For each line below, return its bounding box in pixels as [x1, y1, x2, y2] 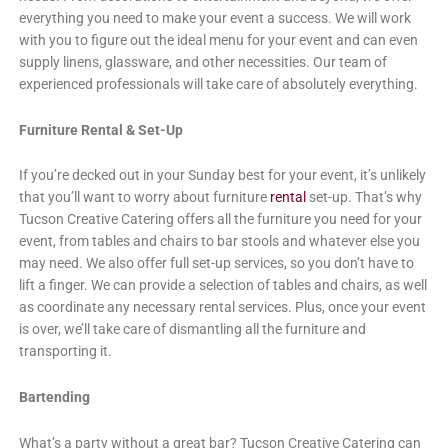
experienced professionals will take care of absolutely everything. [18, 75, 418, 92]
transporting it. [18, 343, 112, 360]
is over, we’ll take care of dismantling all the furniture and [18, 321, 366, 338]
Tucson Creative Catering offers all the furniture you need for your [18, 211, 422, 228]
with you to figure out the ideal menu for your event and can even [18, 31, 418, 48]
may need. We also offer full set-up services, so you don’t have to [18, 255, 414, 272]
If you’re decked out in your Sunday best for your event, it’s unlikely [18, 167, 426, 184]
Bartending [18, 389, 90, 406]
